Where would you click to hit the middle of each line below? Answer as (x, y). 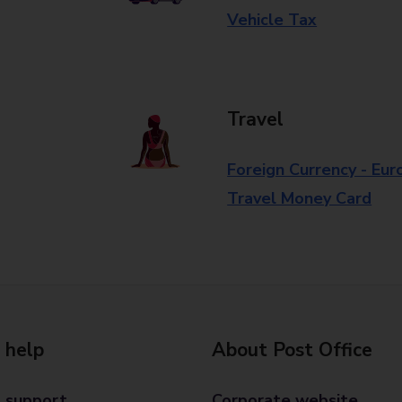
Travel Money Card (300, 198)
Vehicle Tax (272, 20)
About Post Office (292, 350)
